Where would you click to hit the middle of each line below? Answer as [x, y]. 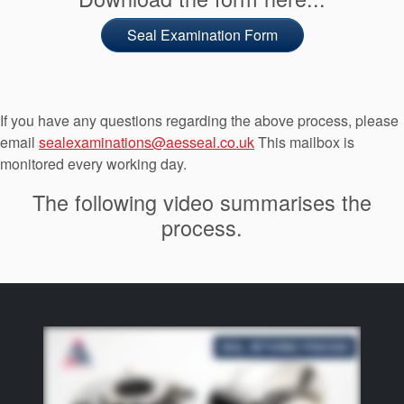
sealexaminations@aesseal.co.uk [147, 142]
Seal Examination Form [202, 34]
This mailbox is [304, 142]
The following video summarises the [202, 202]
